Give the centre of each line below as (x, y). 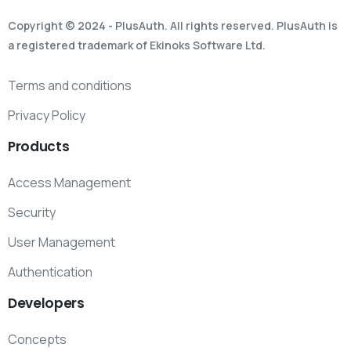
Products (39, 146)
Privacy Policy (47, 116)
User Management (62, 242)
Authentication (50, 271)
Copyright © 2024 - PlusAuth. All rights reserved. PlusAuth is (173, 26)
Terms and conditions (70, 86)
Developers (46, 303)
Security (32, 212)
